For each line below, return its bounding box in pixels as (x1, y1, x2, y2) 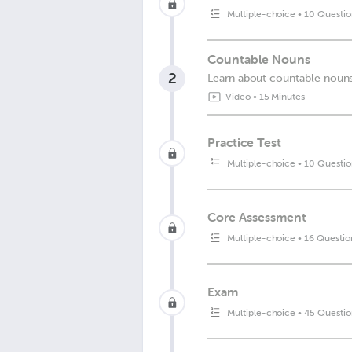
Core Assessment (207, 208, 306, 225)
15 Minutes (258, 91, 306, 102)
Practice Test (207, 134, 281, 150)
